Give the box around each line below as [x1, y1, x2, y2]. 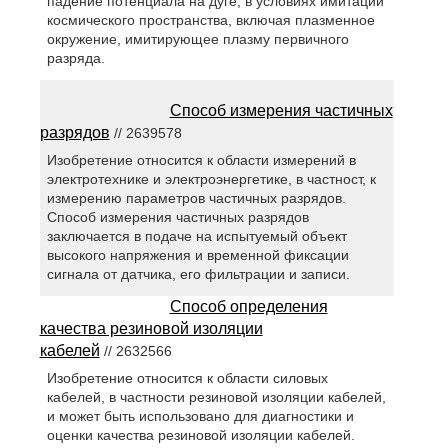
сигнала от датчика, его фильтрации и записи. [46, 265, 350, 282]
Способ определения [169, 297, 328, 315]
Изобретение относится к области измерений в [46, 151, 356, 168]
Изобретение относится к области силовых [46, 370, 328, 387]
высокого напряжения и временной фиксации [46, 246, 349, 263]
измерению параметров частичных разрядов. [46, 189, 346, 206]
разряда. [46, 49, 105, 66]
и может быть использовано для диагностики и [46, 408, 354, 425]
